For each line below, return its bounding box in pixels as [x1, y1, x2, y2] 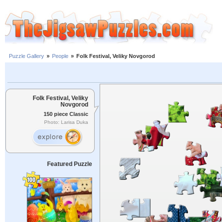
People [52, 53, 68, 59]
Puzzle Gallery [9, 53, 44, 59]
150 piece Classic [44, 111, 88, 117]
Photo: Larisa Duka [44, 119, 88, 125]
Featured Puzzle [47, 161, 92, 167]
